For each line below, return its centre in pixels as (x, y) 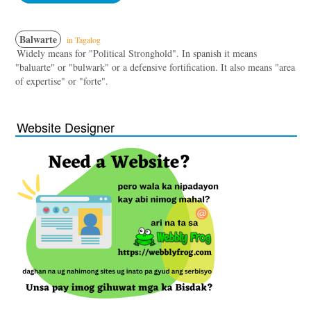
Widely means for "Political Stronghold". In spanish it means (137, 53)
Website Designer (66, 127)
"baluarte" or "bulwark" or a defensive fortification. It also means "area (155, 67)
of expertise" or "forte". (62, 81)
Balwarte (38, 39)
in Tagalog (83, 39)
